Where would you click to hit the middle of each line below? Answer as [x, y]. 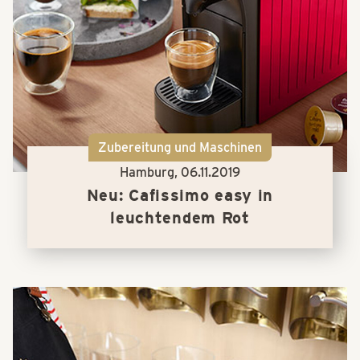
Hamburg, [150, 172]
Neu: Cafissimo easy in [180, 195]
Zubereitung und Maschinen [180, 147]
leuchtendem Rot [180, 218]
